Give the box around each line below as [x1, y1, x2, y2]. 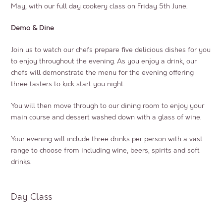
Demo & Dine [11, 23, 55, 32]
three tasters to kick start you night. [11, 79, 125, 88]
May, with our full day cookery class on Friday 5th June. [11, 1, 188, 10]
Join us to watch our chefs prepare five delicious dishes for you [11, 45, 211, 54]
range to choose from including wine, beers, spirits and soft [11, 146, 200, 155]
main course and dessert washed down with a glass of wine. [11, 112, 202, 121]
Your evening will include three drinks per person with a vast [11, 134, 203, 143]
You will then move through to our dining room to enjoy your [11, 101, 205, 110]
